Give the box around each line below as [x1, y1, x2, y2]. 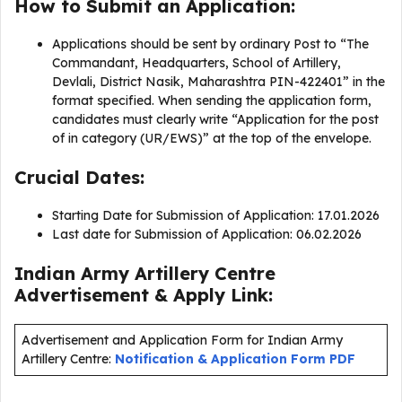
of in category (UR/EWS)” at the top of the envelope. [52, 130, 371, 146]
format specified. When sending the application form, [52, 92, 371, 109]
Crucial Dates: [14, 166, 144, 188]
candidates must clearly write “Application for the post [52, 111, 379, 127]
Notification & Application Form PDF [115, 351, 355, 367]
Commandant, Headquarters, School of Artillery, [52, 55, 341, 71]
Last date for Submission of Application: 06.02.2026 [52, 226, 365, 242]
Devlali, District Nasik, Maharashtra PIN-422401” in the [52, 74, 385, 90]
